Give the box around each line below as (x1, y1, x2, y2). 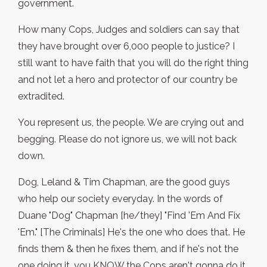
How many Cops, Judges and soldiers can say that (18, 24, 240, 36)
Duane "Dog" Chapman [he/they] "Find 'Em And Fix (18, 210, 240, 222)
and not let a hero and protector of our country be (18, 74, 237, 86)
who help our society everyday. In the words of (18, 193, 223, 205)
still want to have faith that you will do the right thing (18, 57, 249, 69)
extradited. (18, 91, 64, 103)
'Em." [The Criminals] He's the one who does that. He (18, 226, 245, 238)
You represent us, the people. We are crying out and (18, 117, 244, 129)
